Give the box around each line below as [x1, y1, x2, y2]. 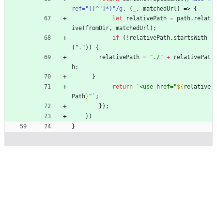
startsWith [173, 34, 207, 42]
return [112, 83, 133, 91]
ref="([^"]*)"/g [72, 5, 123, 13]
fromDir [85, 25, 109, 32]
